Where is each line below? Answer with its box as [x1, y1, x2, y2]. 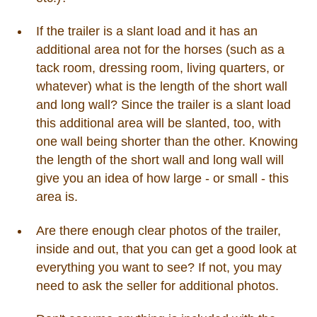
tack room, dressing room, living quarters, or [35, 61, 284, 76]
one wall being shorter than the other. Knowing [35, 134, 298, 149]
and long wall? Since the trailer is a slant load [35, 98, 291, 113]
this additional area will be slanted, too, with [35, 116, 281, 131]
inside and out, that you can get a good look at [35, 241, 296, 256]
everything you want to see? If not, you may [35, 260, 282, 275]
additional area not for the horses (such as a [35, 42, 284, 57]
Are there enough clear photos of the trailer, [35, 223, 281, 238]
